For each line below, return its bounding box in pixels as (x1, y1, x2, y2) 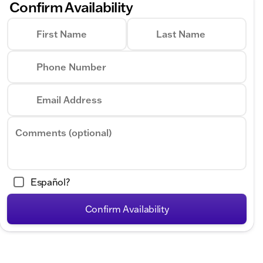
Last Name (156, 28, 205, 40)
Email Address (36, 94, 102, 106)
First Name (36, 28, 87, 40)
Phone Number (36, 61, 106, 73)
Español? (31, 176, 70, 188)
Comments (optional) (15, 127, 112, 139)
